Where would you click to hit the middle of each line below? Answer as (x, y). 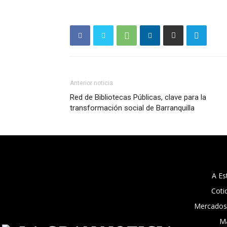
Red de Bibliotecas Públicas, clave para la (138, 97)
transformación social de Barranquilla (132, 108)
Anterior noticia (91, 83)
